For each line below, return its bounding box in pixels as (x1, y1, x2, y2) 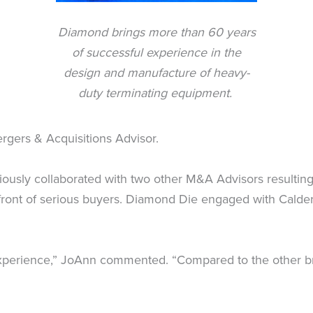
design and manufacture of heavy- (64, 64, 249, 82)
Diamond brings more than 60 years (57, 23, 256, 41)
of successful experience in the (72, 43, 241, 61)
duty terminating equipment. (78, 84, 235, 102)
